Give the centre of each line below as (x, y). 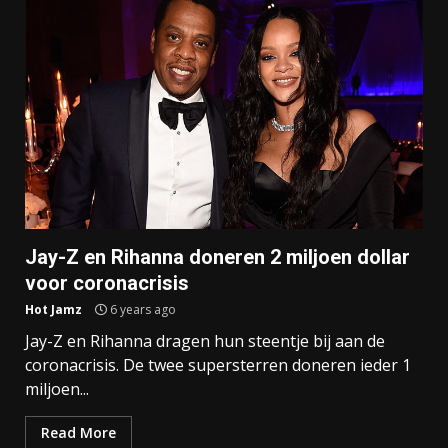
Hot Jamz (53, 310)
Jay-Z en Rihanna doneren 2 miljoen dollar (217, 257)
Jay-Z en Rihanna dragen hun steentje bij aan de (205, 341)
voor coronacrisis (107, 283)
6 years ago (141, 310)
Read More (78, 433)
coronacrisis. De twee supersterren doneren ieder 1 (218, 365)
